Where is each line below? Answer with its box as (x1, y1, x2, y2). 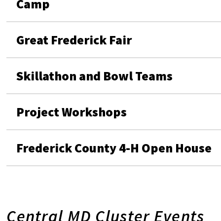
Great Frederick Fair (16, 32, 132, 48)
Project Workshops (16, 104, 127, 120)
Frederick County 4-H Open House (16, 140, 212, 156)
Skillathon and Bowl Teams (16, 68, 173, 84)
